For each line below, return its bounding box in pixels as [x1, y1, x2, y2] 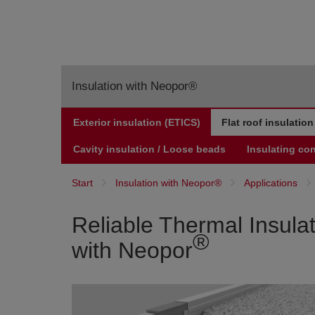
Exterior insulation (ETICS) [73, 117, 200, 129]
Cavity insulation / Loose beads [73, 143, 226, 155]
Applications [244, 177, 297, 189]
